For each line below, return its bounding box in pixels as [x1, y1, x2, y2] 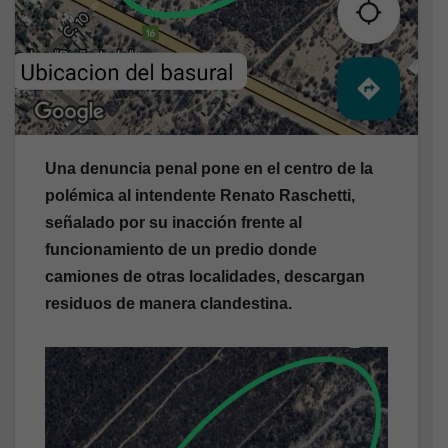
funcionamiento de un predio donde [45, 240, 317, 258]
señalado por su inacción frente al [45, 213, 302, 231]
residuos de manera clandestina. [45, 294, 292, 312]
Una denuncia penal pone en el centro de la [45, 159, 373, 177]
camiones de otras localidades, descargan [45, 267, 365, 285]
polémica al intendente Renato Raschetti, [45, 186, 355, 204]
